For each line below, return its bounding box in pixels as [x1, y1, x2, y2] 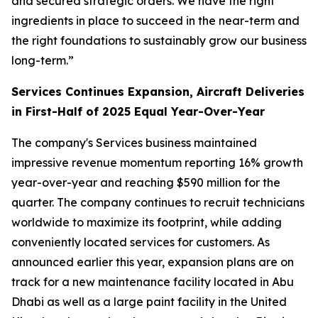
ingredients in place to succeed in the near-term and [11, 13, 300, 28]
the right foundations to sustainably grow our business [11, 33, 307, 48]
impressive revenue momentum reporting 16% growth [11, 155, 303, 170]
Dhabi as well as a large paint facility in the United [11, 295, 287, 309]
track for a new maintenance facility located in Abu [11, 275, 294, 289]
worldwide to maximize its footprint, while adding [11, 215, 282, 229]
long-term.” [11, 53, 74, 67]
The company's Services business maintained [11, 136, 257, 150]
